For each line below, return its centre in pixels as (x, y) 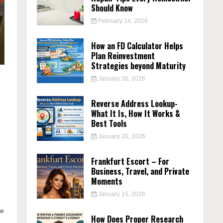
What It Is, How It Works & (136, 113)
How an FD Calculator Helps (137, 46)
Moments (107, 181)
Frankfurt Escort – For (130, 161)
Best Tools (109, 123)
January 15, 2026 (121, 194)
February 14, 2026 (122, 21)
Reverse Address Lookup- (135, 104)
